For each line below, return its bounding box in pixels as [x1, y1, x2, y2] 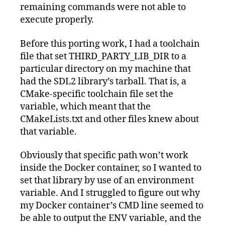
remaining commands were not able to [20, 2, 186, 14]
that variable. [20, 126, 77, 138]
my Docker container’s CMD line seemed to [20, 200, 203, 212]
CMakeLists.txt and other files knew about [20, 113, 199, 125]
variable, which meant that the [20, 100, 151, 113]
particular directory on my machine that [20, 63, 191, 75]
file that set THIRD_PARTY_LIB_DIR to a [20, 50, 186, 62]
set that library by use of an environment [20, 175, 194, 187]
